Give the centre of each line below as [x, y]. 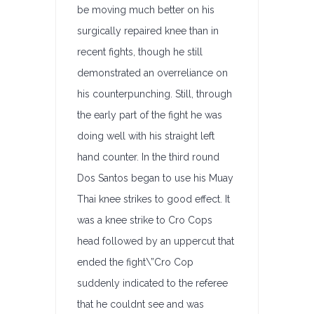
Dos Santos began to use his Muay [155, 178]
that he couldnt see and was [141, 304]
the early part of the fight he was [150, 115]
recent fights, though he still [140, 52]
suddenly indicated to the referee [152, 283]
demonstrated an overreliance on [152, 73]
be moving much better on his [146, 10]
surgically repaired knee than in [148, 31]
